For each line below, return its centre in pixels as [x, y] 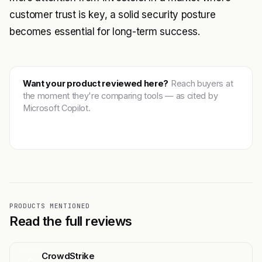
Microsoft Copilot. [57, 108]
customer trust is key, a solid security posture [113, 14]
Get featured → [64, 126]
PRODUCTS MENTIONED [50, 206]
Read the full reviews [71, 221]
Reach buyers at [201, 83]
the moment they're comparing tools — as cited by [120, 95]
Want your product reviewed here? [96, 83]
